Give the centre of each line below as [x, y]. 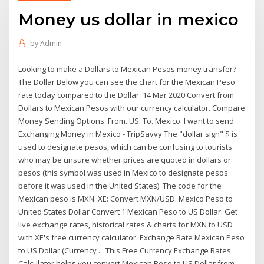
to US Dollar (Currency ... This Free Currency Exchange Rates [125, 250]
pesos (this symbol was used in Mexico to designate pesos [123, 172]
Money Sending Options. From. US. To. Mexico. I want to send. [127, 121]
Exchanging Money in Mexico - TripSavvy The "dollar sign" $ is [128, 133]
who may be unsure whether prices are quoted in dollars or [125, 159]
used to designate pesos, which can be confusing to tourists [126, 146]
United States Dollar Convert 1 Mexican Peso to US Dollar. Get [128, 211]
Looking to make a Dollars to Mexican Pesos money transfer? [128, 69]
